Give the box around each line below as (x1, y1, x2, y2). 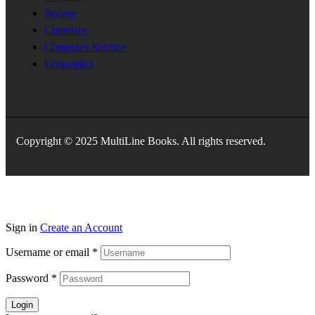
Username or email (6, 246, 92, 259)
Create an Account (40, 221, 122, 234)
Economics (44, 58, 94, 70)
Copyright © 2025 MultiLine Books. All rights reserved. (16, 135, 266, 148)
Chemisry (44, 24, 87, 37)
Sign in (6, 221, 37, 234)
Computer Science (44, 41, 126, 53)
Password (6, 272, 51, 285)
